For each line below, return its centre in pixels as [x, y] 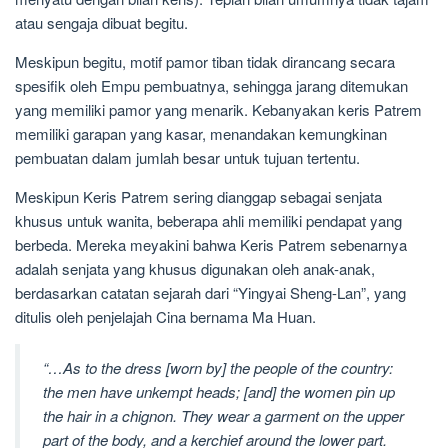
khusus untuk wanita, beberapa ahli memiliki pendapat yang [208, 221]
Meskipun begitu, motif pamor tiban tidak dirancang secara [205, 62]
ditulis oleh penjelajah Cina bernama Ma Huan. [165, 317]
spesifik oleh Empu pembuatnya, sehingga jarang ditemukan [211, 86]
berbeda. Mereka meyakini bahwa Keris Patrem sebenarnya [211, 245]
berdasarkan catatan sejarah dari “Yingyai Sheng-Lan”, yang [210, 293]
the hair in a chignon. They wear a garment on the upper [223, 415]
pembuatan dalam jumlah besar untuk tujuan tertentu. [187, 158]
